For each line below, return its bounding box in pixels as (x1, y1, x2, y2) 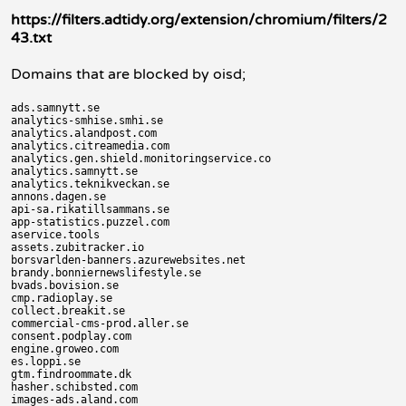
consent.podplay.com (11, 330, 131, 343)
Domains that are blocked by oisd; (11, 65, 246, 83)
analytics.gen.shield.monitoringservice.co (11, 152, 271, 165)
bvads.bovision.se (11, 279, 119, 292)
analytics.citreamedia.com (11, 140, 169, 152)
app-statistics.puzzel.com (11, 216, 169, 228)
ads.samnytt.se (11, 101, 100, 114)
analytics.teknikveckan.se (11, 178, 169, 190)
